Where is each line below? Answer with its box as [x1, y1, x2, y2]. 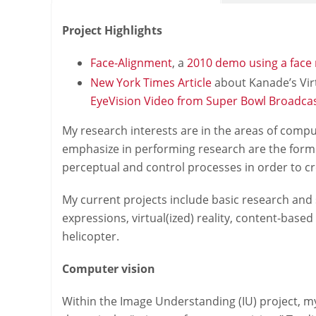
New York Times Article [90, 75, 212, 91]
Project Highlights [62, 23, 162, 38]
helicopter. [62, 229, 119, 245]
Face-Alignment [90, 55, 172, 71]
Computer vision [62, 261, 155, 277]
